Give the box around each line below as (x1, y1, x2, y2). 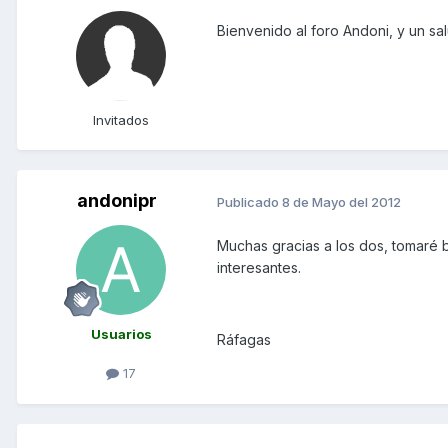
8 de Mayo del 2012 (282, 193, 401, 210)
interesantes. (217, 258, 301, 276)
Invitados (93, 112, 149, 129)
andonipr (77, 190, 157, 212)
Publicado (217, 193, 282, 210)
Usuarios (90, 326, 152, 343)
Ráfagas (217, 330, 271, 348)
